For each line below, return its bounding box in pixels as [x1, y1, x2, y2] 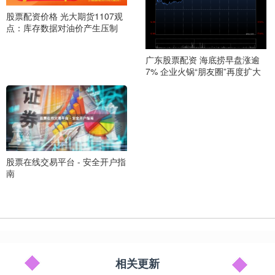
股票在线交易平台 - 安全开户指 [6, 155, 126, 168]
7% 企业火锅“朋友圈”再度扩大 [145, 64, 261, 77]
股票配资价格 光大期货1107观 [6, 9, 123, 22]
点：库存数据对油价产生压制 [6, 21, 118, 34]
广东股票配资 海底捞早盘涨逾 [145, 53, 260, 66]
